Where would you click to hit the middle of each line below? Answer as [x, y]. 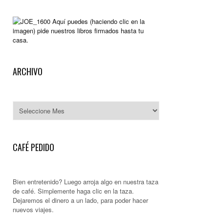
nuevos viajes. [33, 209]
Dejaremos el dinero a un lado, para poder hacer [80, 200]
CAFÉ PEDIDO [33, 147]
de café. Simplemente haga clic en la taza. [73, 191]
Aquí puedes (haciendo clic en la [99, 22]
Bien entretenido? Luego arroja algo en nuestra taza [86, 181]
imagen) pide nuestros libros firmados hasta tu [78, 31]
